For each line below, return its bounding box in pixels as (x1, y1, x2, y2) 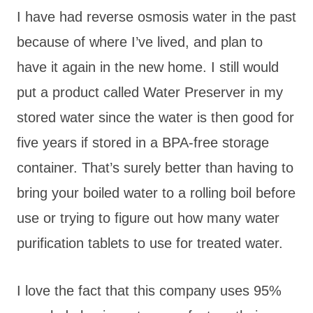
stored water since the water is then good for (17, 109, 294, 125)
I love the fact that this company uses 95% (17, 282, 282, 298)
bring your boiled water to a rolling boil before (17, 184, 296, 201)
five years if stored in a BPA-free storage (17, 134, 269, 150)
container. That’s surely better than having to (17, 159, 293, 175)
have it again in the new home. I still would (17, 59, 279, 75)
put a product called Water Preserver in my (17, 84, 283, 100)
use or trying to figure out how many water (17, 210, 279, 226)
